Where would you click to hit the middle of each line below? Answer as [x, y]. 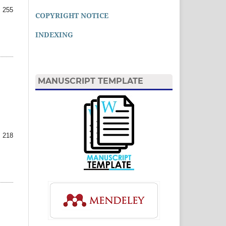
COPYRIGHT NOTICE [72, 15]
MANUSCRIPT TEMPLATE [91, 81]
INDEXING [54, 34]
